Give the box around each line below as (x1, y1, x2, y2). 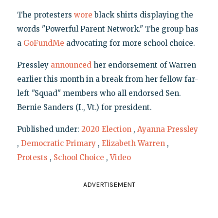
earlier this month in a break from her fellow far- (17, 74, 199, 84)
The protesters (17, 10, 74, 20)
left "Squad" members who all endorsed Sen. (17, 89, 181, 98)
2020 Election (81, 125, 131, 134)
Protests (17, 153, 48, 163)
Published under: (17, 125, 81, 134)
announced (50, 60, 91, 70)
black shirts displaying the (92, 10, 193, 20)
